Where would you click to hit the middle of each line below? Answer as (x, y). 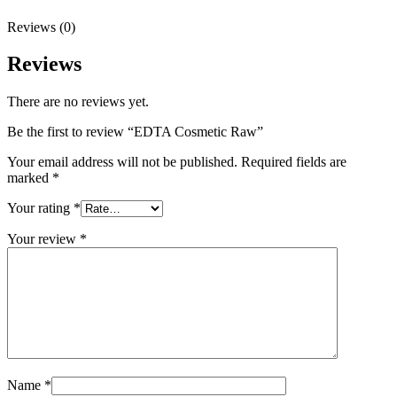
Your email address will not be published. (122, 162)
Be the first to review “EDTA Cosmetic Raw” (135, 132)
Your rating (40, 208)
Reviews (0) (41, 27)
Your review (43, 239)
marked (30, 178)
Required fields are (294, 162)
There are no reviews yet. (78, 102)
